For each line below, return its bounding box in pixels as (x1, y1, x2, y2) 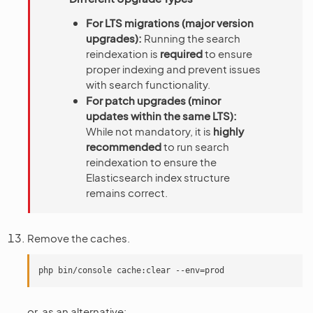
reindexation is (86, 47, 160, 60)
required (160, 47, 203, 60)
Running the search (142, 31, 240, 45)
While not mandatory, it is (86, 124, 213, 138)
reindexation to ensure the (86, 155, 217, 168)
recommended (86, 140, 161, 153)
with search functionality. (86, 78, 210, 91)
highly (213, 124, 244, 138)
